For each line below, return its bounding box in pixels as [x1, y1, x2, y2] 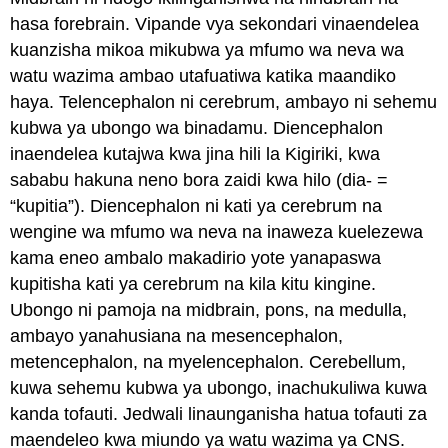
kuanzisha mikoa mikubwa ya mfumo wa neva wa [10, 39, 405, 60]
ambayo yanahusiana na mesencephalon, [10, 325, 344, 346]
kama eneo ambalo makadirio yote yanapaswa [10, 247, 382, 268]
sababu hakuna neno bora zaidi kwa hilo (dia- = [10, 169, 389, 190]
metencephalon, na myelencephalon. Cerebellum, [10, 351, 407, 372]
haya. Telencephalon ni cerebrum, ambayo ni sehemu [10, 91, 438, 112]
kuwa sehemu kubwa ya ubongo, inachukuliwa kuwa [10, 377, 428, 398]
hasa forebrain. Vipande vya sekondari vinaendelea [10, 13, 420, 34]
